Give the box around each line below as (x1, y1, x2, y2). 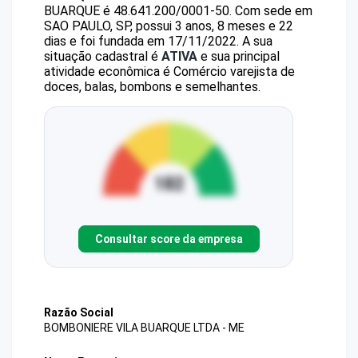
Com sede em (235, 3, 312, 18)
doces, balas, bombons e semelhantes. (44, 79, 261, 94)
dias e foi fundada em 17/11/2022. (44, 34, 239, 49)
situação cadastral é (44, 49, 161, 64)
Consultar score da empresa (94, 232, 243, 245)
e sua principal (197, 49, 280, 64)
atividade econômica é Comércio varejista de (44, 64, 295, 79)
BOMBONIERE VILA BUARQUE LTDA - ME (44, 321, 245, 335)
